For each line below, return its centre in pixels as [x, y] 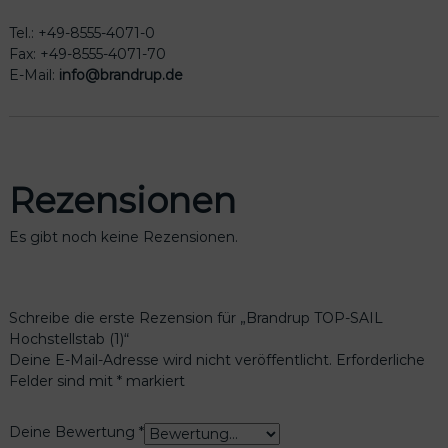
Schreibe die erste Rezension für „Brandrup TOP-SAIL [195, 318]
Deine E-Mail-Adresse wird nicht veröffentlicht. [170, 360]
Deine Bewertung [73, 432]
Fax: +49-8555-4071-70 [87, 54]
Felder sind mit [62, 381]
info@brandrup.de [120, 75]
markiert [153, 381]
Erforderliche [380, 360]
